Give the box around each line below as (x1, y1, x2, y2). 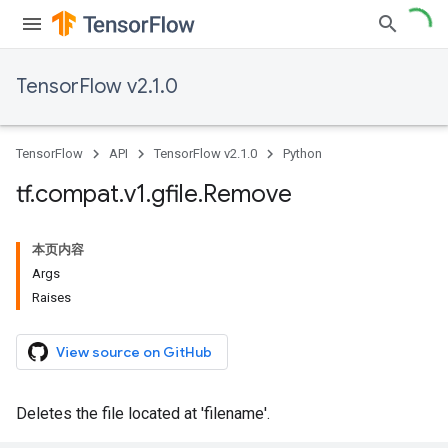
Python (283, 146, 322, 161)
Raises (32, 290, 71, 305)
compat (35, 179, 119, 209)
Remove (203, 179, 292, 209)
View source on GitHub (56, 343, 212, 361)
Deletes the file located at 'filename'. (16, 404, 270, 423)
